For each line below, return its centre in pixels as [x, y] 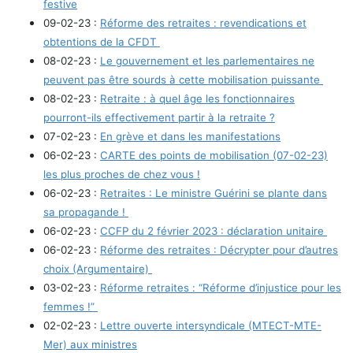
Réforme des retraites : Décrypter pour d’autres [219, 249]
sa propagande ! [86, 212]
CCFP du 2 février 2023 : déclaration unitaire [214, 230]
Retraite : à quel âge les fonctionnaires [197, 98]
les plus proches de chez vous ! [122, 174]
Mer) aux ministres [90, 344]
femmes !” [71, 306]
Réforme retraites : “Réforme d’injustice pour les [221, 287]
